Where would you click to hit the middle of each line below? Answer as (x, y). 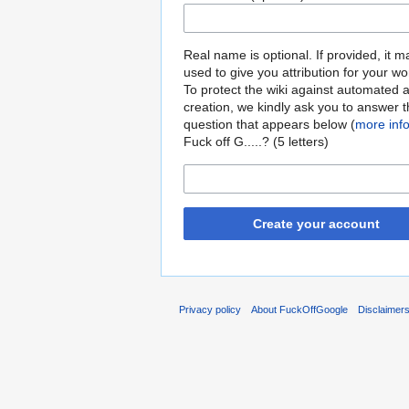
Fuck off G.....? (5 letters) (256, 142)
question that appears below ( (269, 125)
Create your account (316, 224)
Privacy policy (210, 310)
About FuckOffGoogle (300, 310)
